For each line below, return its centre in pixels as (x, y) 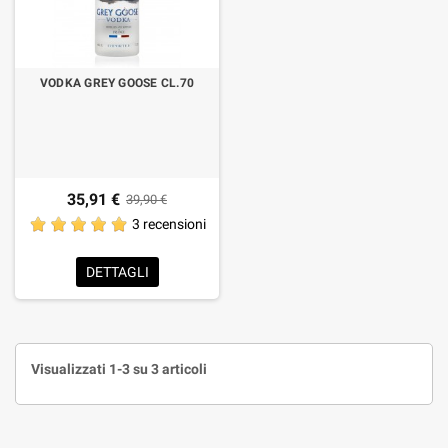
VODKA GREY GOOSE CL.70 (117, 83)
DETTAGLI (117, 272)
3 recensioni (168, 224)
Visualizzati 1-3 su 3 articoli (119, 369)
